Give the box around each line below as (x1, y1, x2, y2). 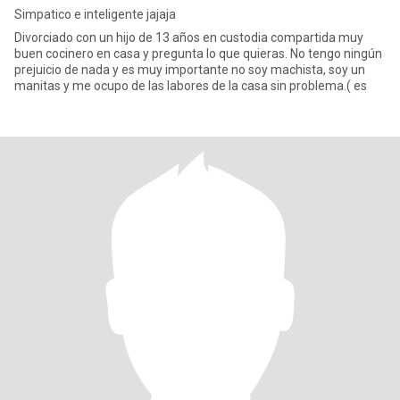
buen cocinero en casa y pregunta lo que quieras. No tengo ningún (14, 46, 382, 61)
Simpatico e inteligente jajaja (14, 7, 176, 21)
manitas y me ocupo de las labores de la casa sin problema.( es (14, 79, 367, 93)
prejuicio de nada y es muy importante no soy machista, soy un (14, 62, 365, 77)
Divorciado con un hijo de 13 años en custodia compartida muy (14, 30, 363, 45)
